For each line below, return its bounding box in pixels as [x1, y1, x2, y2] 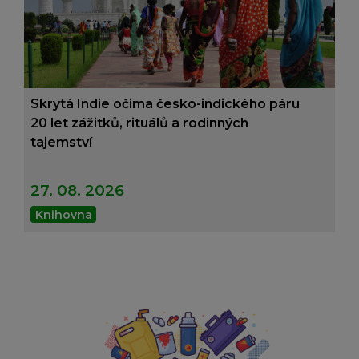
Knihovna [34, 207, 92, 222]
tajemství [30, 134, 92, 150]
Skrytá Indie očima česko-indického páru [30, 95, 300, 111]
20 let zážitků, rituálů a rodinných [30, 115, 248, 131]
